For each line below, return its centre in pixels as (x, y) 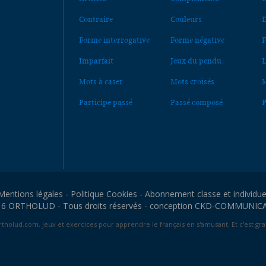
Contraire (96, 19)
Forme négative (197, 40)
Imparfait (96, 61)
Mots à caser (101, 81)
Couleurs (186, 19)
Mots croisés (192, 81)
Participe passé (106, 102)
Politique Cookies (104, 194)
